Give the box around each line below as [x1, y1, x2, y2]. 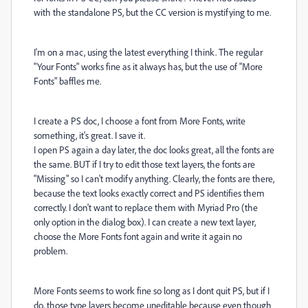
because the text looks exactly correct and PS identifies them [34, 187, 265, 199]
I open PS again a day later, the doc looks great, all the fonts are [34, 144, 274, 155]
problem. [34, 245, 67, 256]
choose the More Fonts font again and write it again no [34, 230, 242, 242]
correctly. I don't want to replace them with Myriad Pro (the [34, 201, 258, 213]
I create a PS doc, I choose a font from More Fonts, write [34, 115, 245, 126]
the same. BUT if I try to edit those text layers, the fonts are [34, 158, 255, 170]
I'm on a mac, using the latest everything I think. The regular [34, 46, 263, 58]
